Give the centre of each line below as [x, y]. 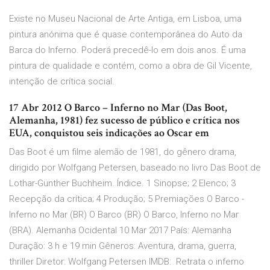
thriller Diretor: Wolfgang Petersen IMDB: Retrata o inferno [127, 262]
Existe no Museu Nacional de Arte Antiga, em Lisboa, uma [125, 19]
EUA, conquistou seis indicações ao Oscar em [110, 133]
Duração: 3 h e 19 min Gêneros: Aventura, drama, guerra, [123, 246]
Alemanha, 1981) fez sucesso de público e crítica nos [124, 121]
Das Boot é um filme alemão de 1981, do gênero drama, [123, 152]
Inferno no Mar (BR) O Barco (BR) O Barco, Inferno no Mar [124, 215]
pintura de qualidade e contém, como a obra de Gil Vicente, [130, 66]
